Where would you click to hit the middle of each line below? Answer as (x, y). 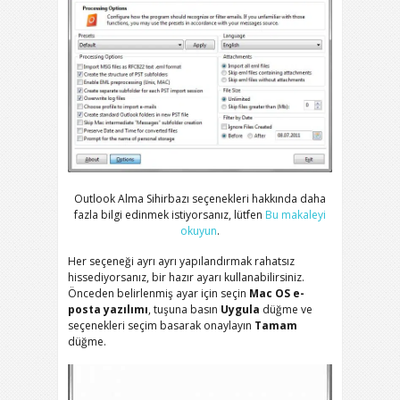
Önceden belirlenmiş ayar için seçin (158, 294)
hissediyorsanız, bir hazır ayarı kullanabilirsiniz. (186, 278)
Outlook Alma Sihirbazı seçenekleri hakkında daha (200, 199)
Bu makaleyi (296, 215)
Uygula (240, 310)
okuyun (199, 231)
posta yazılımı (108, 310)
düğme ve (286, 310)
